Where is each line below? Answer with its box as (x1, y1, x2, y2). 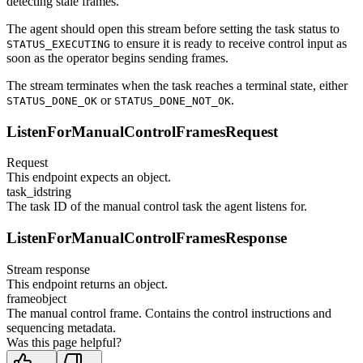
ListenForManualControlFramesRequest (6, 122, 278, 140)
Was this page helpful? (6, 335, 122, 349)
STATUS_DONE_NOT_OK (114, 94, 231, 107)
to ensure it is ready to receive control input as (110, 36, 347, 50)
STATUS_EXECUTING (6, 37, 110, 50)
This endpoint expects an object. (6, 170, 171, 185)
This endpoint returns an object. (6, 276, 168, 291)
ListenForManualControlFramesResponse (6, 228, 287, 246)
